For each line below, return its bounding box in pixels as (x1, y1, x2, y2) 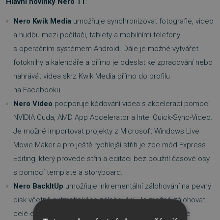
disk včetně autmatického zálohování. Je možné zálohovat (13, 195, 205, 204)
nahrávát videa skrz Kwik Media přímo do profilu (13, 71, 170, 81)
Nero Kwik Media (13, 16, 71, 26)
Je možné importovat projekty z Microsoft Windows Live (13, 126, 199, 136)
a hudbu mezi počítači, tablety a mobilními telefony (13, 30, 180, 39)
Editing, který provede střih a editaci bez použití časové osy (13, 154, 210, 163)
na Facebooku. (13, 85, 62, 94)
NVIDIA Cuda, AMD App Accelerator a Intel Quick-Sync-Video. (13, 112, 213, 122)
